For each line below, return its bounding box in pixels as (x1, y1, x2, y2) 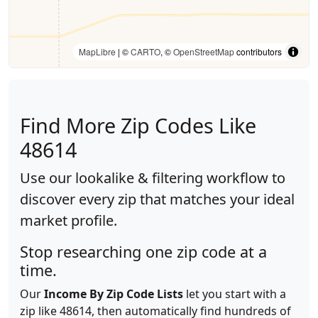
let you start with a (183, 286, 286, 302)
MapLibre (79, 45, 116, 57)
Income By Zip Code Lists (44, 286, 183, 302)
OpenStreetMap (173, 45, 234, 57)
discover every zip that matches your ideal (20, 190, 295, 209)
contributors (234, 45, 282, 57)
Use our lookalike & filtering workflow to (20, 168, 285, 187)
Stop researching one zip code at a (20, 241, 267, 262)
